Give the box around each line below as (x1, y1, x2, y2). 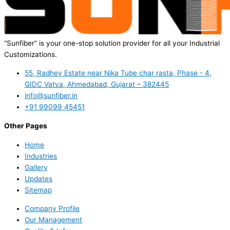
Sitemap (25, 186, 52, 195)
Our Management (25, 215, 82, 224)
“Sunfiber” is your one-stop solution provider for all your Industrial (4, 39, 220, 48)
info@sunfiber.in (25, 91, 78, 100)
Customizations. (4, 50, 57, 59)
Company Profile (25, 204, 80, 213)
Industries (25, 152, 57, 161)
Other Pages (4, 122, 47, 130)
